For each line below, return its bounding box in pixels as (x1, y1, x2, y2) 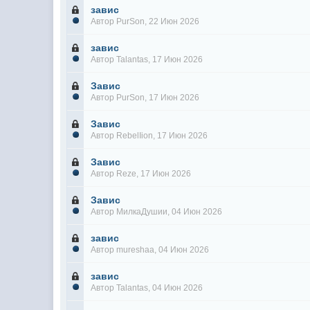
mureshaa (116, 245, 155, 255)
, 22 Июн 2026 (145, 17, 200, 26)
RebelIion (116, 131, 154, 140)
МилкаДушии (116, 207, 168, 217)
